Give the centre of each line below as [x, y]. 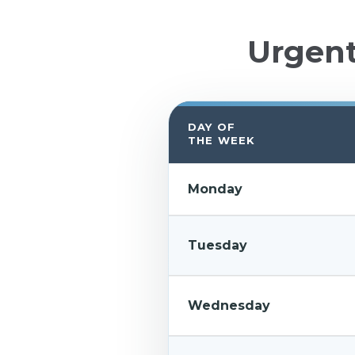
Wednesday [229, 305]
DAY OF [212, 127]
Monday [215, 189]
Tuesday [217, 245]
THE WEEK [221, 140]
